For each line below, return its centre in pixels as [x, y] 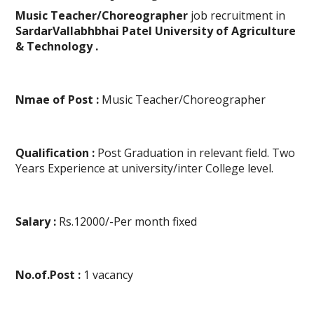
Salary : [36, 222]
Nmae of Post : [57, 100]
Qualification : [55, 153]
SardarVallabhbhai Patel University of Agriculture [156, 31]
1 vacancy [107, 275]
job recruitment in [237, 16]
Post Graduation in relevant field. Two [195, 153]
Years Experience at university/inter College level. [145, 169]
